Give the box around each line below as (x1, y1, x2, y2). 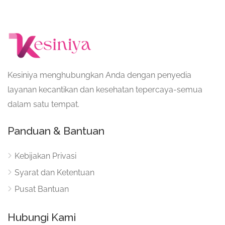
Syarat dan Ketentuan (15, 167, 94, 177)
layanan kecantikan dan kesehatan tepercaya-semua (8, 84, 202, 94)
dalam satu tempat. (8, 99, 79, 109)
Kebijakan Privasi (15, 151, 76, 161)
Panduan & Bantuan (8, 124, 104, 137)
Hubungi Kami (8, 210, 76, 223)
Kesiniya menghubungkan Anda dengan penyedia (8, 70, 191, 80)
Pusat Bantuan (15, 184, 69, 194)
